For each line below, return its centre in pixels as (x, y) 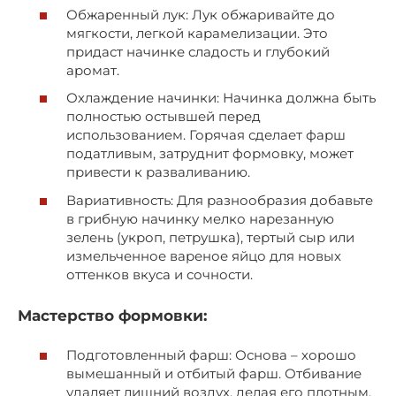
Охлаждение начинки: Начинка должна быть (221, 98)
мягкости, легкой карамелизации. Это (197, 33)
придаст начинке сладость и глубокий (198, 51)
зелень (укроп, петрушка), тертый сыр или (210, 237)
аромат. (93, 70)
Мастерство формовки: (112, 315)
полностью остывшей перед (164, 117)
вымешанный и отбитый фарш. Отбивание (214, 374)
